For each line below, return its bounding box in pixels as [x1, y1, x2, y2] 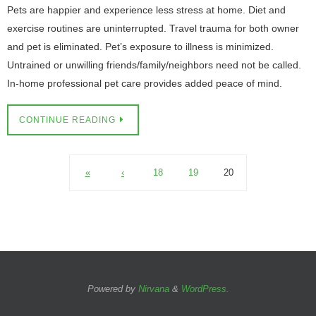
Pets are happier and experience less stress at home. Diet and [7, 4, 286, 16]
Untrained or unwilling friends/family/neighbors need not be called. [7, 59, 301, 71]
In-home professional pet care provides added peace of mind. [7, 77, 288, 89]
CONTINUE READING [19, 116, 116, 125]
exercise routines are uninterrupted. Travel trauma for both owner [7, 22, 299, 34]
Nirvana [138, 284, 169, 295]
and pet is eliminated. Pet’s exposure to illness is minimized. [7, 40, 274, 52]
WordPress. [181, 284, 229, 295]
